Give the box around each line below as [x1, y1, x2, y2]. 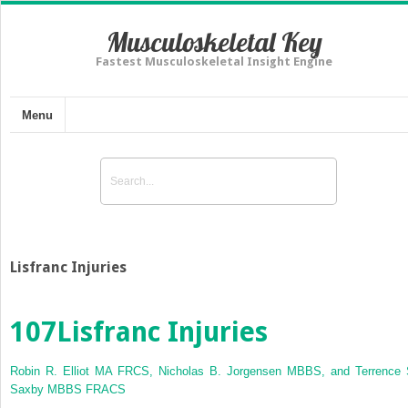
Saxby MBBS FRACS [10, 382, 126, 396]
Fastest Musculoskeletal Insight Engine [96, 55, 332, 68]
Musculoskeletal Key [106, 25, 322, 59]
